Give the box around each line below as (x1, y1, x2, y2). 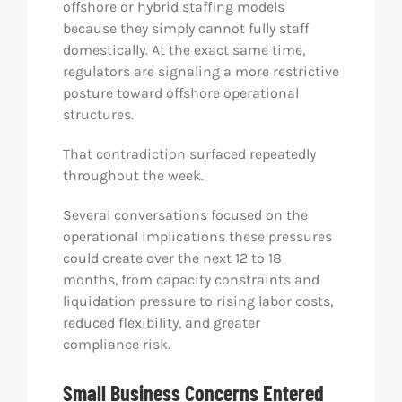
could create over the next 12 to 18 (62, 249, 282, 267)
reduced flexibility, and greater (62, 314, 260, 331)
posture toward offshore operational (62, 84, 299, 101)
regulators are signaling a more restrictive (62, 63, 339, 80)
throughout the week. (62, 167, 204, 184)
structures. (62, 106, 134, 123)
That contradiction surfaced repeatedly (62, 145, 316, 162)
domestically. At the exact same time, (62, 41, 305, 58)
